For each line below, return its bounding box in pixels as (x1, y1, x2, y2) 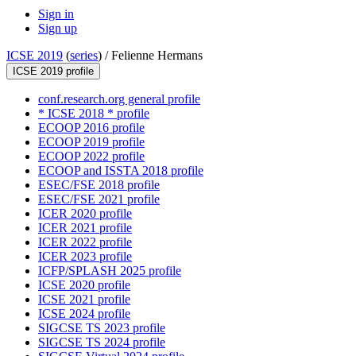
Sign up (38, 21, 77, 36)
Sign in (38, 7, 74, 21)
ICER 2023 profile (38, 250, 132, 264)
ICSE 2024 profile (38, 307, 130, 321)
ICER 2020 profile (38, 207, 132, 221)
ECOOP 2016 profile (38, 121, 145, 135)
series (70, 48, 98, 63)
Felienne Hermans (111, 48, 203, 63)
